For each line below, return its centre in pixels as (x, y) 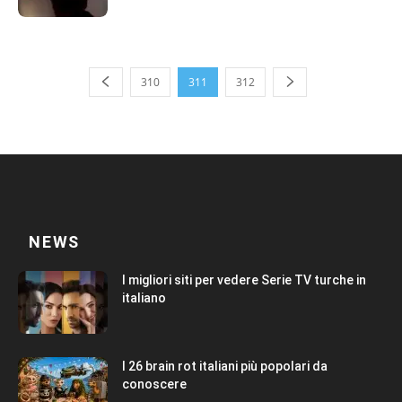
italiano (144, 298)
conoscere (154, 384)
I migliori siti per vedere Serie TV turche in (244, 280)
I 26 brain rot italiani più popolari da (225, 366)
